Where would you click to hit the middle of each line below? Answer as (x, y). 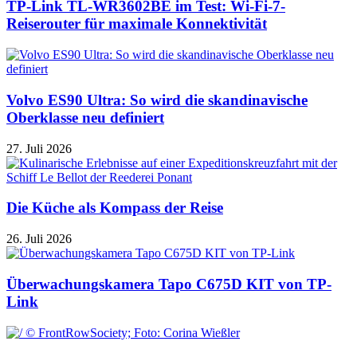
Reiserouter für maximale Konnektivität (137, 24)
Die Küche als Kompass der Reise (115, 208)
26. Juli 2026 (39, 239)
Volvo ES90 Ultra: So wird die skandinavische (157, 100)
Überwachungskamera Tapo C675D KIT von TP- (169, 284)
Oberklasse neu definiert (85, 117)
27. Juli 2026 (39, 148)
